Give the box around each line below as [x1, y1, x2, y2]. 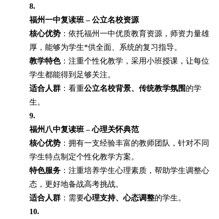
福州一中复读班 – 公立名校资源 [29, 15, 139, 24]
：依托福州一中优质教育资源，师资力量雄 [61, 29, 209, 38]
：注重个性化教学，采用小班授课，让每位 [61, 56, 209, 65]
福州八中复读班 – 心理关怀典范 [29, 125, 139, 133]
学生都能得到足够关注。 [29, 70, 115, 79]
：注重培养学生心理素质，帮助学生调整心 [61, 166, 209, 175]
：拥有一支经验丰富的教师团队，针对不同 [61, 138, 209, 147]
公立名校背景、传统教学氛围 [84, 84, 186, 92]
